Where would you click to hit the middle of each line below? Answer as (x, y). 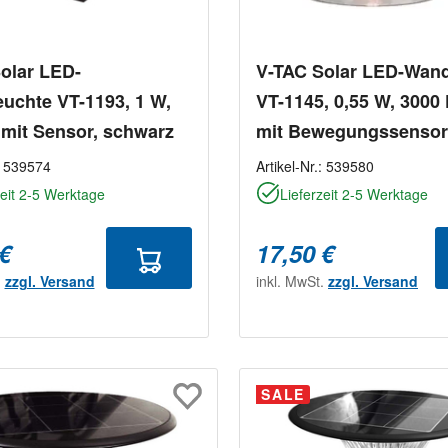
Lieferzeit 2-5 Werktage (354, 194)
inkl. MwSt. (292, 281)
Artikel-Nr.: (291, 166)
